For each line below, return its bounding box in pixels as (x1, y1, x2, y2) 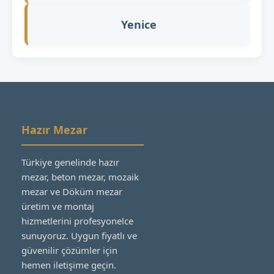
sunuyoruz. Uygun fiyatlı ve (21, 229, 137, 242)
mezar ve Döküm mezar (21, 185, 122, 198)
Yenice (120, 17, 157, 32)
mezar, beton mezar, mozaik (21, 170, 139, 183)
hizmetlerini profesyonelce (21, 214, 133, 227)
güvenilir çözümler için (21, 243, 117, 256)
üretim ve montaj (21, 199, 94, 212)
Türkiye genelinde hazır (21, 155, 119, 168)
